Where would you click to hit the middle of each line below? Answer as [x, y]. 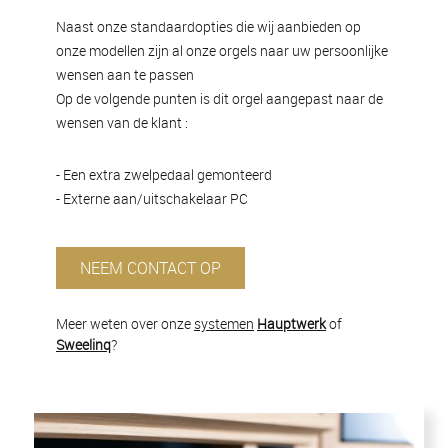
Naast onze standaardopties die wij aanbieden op [208, 26]
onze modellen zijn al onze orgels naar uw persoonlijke [222, 50]
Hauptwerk [291, 323]
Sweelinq [83, 344]
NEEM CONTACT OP [150, 268]
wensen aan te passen [125, 74]
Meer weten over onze [125, 323]
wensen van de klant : [123, 122]
